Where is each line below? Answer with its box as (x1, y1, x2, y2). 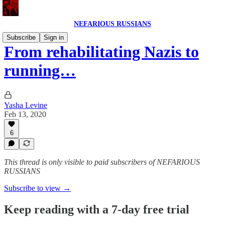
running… (4, 61, 76, 80)
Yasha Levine (4, 100, 47, 109)
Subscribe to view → (4, 184, 71, 192)
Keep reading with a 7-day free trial (4, 202, 189, 216)
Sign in (44, 34, 64, 41)
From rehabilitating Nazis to (4, 43, 199, 61)
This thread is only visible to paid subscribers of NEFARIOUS (4, 158, 200, 166)
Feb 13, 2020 (4, 109, 46, 119)
